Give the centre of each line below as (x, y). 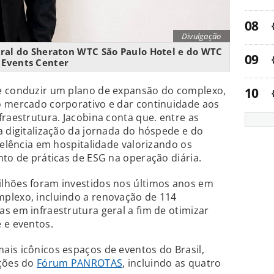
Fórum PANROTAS (80, 263)
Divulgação (201, 36)
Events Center (35, 62)
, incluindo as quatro (172, 263)
